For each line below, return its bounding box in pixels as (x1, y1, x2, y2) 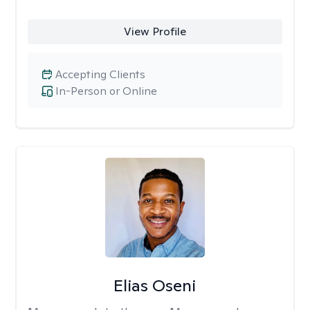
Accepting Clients (55, 67, 145, 82)
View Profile (123, 24, 186, 39)
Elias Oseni (113, 275, 197, 296)
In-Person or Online (55, 84, 157, 98)
